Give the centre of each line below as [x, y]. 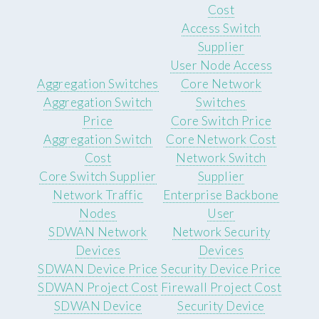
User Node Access [221, 65]
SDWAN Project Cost [98, 287]
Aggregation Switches [98, 83]
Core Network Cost [221, 139]
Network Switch [221, 157]
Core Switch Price [221, 120]
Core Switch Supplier [98, 176]
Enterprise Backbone [221, 194]
